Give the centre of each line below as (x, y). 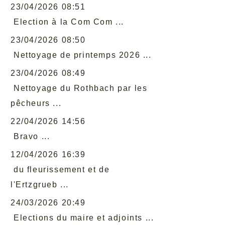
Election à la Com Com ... (69, 22)
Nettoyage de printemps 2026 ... (83, 55)
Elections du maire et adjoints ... (84, 218)
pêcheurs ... (36, 103)
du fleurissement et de (62, 170)
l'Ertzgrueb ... (40, 185)
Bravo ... (32, 136)
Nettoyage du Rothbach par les (81, 88)
